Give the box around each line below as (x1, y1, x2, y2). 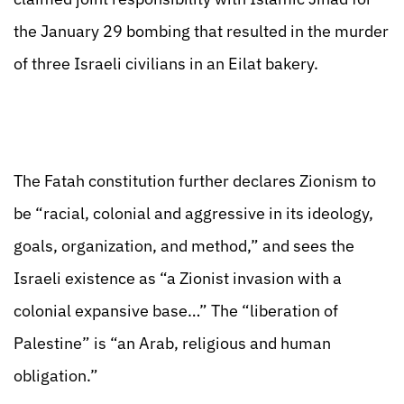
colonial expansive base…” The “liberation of (14, 300, 338, 321)
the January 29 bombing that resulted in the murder (14, 21, 389, 41)
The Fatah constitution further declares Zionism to (14, 170, 376, 191)
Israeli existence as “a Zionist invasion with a (14, 268, 342, 289)
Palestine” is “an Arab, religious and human (14, 333, 331, 353)
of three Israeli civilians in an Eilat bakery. (14, 53, 318, 74)
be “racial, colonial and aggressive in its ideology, (14, 203, 373, 224)
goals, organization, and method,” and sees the (14, 235, 354, 256)
